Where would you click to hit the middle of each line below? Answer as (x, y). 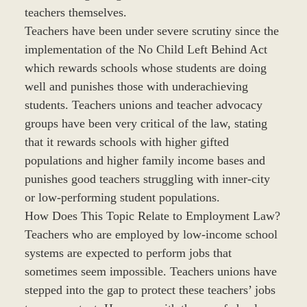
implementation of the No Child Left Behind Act (146, 49)
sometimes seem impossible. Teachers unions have (150, 271)
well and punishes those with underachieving (136, 86)
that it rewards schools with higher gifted (126, 142)
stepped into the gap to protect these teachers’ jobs (150, 290)
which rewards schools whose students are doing (145, 67)
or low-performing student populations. (122, 197)
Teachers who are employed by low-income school (151, 234)
